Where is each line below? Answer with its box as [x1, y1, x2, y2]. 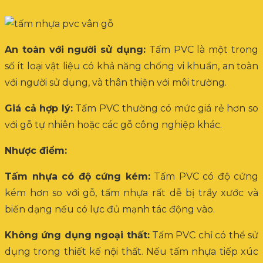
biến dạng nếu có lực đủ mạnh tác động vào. [5, 204, 215, 215]
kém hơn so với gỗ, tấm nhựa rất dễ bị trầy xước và [5, 187, 258, 198]
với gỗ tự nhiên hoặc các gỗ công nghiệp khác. [5, 119, 222, 130]
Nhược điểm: [5, 145, 67, 156]
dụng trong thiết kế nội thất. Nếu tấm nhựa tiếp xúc [5, 246, 258, 257]
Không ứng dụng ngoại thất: [5, 230, 150, 241]
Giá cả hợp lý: [5, 103, 73, 114]
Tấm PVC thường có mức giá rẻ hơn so [72, 103, 258, 114]
